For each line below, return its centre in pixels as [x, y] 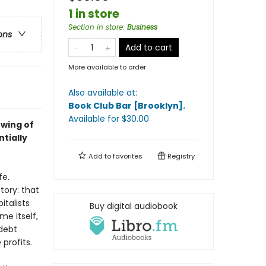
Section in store [96, 27]
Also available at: [103, 93]
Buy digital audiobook [134, 206]
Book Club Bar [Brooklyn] [126, 106]
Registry [180, 156]
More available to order [107, 67]
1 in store [94, 14]
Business [142, 27]
